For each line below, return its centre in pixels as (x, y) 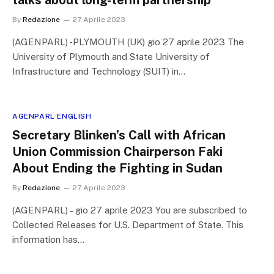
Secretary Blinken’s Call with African (119, 135)
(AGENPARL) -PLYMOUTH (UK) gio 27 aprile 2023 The (128, 42)
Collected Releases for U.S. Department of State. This (128, 225)
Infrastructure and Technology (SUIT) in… (99, 71)
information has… (48, 239)
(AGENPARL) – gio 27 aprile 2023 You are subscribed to (130, 210)
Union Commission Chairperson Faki (117, 152)
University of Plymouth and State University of (111, 57)
